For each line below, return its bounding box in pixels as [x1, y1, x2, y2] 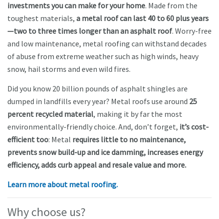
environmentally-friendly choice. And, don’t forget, [7, 122, 179, 132]
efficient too [7, 134, 48, 145]
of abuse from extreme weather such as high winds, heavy [7, 51, 198, 62]
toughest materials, [7, 13, 75, 23]
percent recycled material [7, 109, 93, 119]
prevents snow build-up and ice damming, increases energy [7, 147, 203, 157]
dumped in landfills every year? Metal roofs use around [7, 96, 189, 107]
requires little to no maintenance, [72, 134, 186, 145]
